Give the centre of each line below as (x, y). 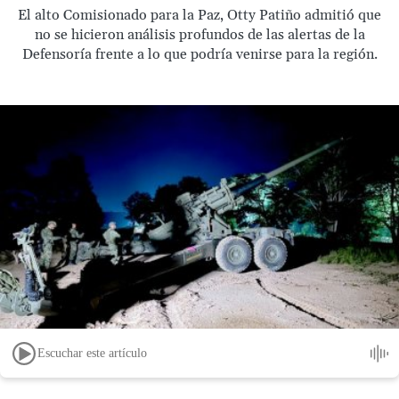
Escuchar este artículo (92, 353)
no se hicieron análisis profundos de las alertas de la (199, 35)
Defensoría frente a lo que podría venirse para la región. (199, 54)
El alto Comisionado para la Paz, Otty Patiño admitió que (199, 15)
